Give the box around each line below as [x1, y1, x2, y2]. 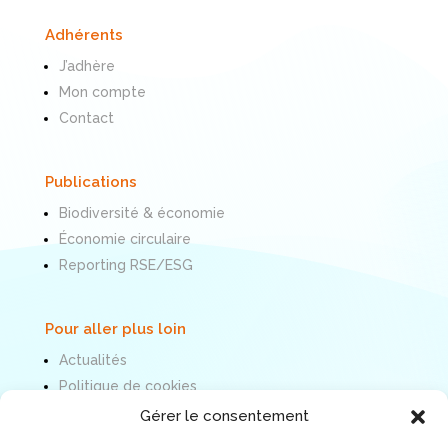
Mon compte [58, 83, 146, 100]
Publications [44, 172, 137, 191]
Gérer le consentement [139, 407, 309, 425]
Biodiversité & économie [58, 204, 225, 221]
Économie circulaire [58, 230, 191, 247]
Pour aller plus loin [44, 319, 186, 338]
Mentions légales [58, 403, 175, 420]
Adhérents [44, 25, 123, 44]
